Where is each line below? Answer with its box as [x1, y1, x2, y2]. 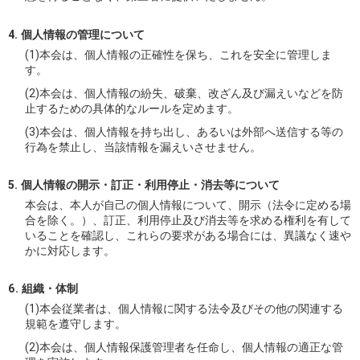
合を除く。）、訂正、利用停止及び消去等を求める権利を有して [25, 213, 352, 227]
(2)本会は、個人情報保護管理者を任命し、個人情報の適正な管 [25, 341, 344, 354]
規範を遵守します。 [25, 317, 127, 331]
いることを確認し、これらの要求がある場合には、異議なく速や [25, 228, 352, 242]
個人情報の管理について [21, 27, 145, 41]
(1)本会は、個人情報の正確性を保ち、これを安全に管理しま [25, 47, 333, 61]
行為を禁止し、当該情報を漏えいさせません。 [25, 140, 262, 153]
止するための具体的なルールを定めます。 [25, 101, 239, 115]
